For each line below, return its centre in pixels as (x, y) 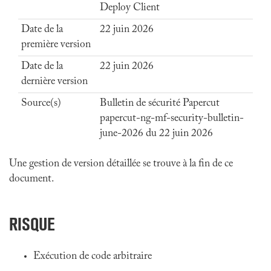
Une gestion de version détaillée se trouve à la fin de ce (121, 164)
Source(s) (41, 103)
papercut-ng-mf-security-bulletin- (172, 119)
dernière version (54, 82)
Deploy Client (130, 8)
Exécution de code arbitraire (93, 256)
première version (56, 45)
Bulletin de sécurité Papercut (160, 103)
